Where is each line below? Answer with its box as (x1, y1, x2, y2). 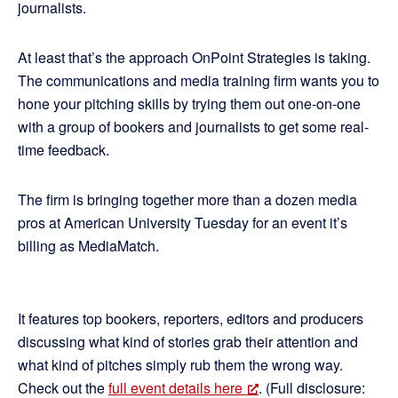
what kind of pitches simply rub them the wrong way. (18, 354, 343, 375)
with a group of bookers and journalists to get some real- (18, 116, 369, 137)
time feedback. (18, 139, 109, 160)
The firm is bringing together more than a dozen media (18, 189, 357, 210)
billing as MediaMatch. (18, 235, 159, 256)
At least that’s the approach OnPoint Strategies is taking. (18, 47, 370, 68)
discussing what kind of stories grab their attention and (18, 331, 358, 352)
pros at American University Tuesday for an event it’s (18, 212, 347, 233)
